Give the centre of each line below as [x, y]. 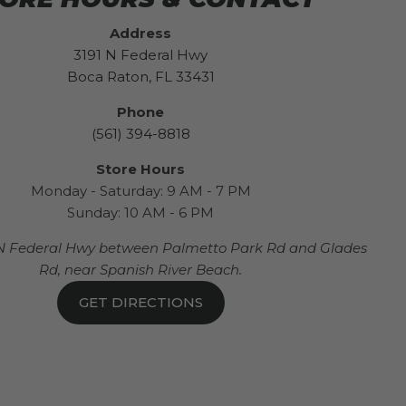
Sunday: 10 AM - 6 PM [141, 212]
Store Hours [141, 169]
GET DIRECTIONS [140, 302]
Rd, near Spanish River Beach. [141, 269]
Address [141, 33]
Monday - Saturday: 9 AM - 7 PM [140, 190]
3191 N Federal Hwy [141, 54]
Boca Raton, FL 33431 [140, 76]
